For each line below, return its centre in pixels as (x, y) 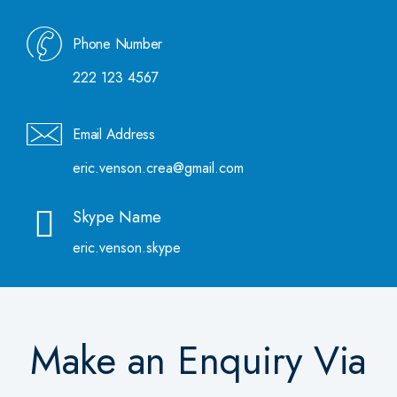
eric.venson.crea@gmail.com (158, 168)
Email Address (114, 135)
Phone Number (117, 44)
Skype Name (117, 218)
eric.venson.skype (127, 248)
